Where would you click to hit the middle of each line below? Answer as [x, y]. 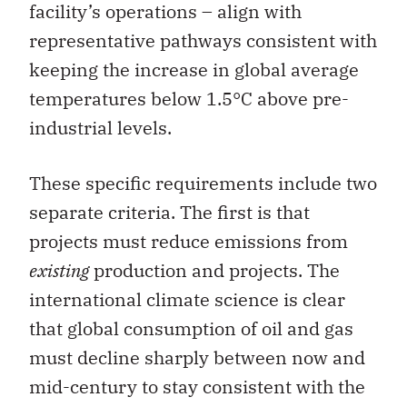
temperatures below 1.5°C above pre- [189, 99]
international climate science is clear [187, 299]
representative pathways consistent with [203, 41]
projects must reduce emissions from [189, 241]
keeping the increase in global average [194, 70]
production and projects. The [214, 270]
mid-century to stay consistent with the [197, 386]
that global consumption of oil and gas [191, 328]
